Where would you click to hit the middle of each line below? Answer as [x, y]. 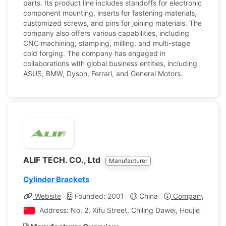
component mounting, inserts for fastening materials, [110, 13]
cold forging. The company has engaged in [94, 53]
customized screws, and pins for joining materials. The [112, 23]
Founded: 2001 [98, 196]
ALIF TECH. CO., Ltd [63, 160]
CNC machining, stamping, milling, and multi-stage [107, 43]
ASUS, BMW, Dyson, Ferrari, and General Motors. [103, 73]
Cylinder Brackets [56, 179]
